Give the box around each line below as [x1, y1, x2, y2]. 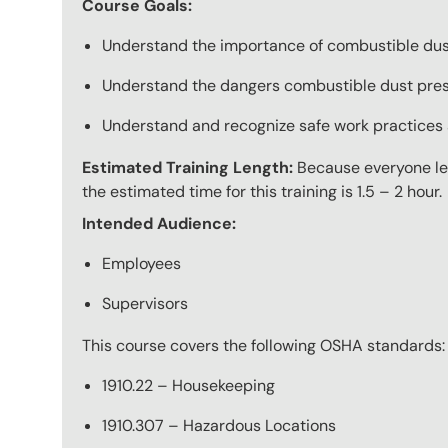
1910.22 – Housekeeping [102, 374, 275, 396]
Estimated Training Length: [82, 156, 297, 178]
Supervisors [102, 292, 188, 314]
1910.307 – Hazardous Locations [102, 414, 336, 436]
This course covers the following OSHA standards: [82, 334, 445, 356]
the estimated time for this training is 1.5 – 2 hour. [82, 180, 442, 202]
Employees [102, 252, 181, 274]
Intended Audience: [82, 212, 236, 234]
